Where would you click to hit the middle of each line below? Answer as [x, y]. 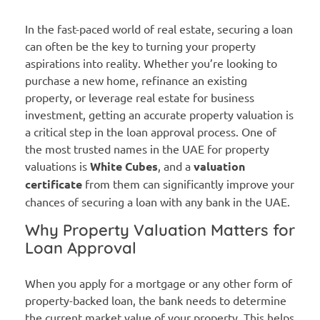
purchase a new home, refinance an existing [136, 80]
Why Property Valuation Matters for [160, 230]
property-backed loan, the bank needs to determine [156, 300]
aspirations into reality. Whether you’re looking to [151, 62]
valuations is [57, 165]
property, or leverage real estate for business [140, 97]
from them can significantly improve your [188, 183]
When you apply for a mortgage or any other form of [159, 282]
